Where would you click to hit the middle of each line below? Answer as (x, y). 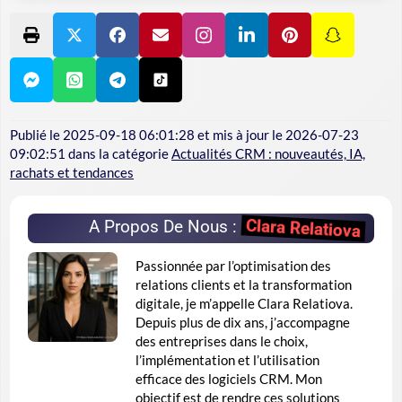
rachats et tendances (72, 173)
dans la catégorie (118, 154)
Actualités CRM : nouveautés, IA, (268, 154)
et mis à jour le (240, 135)
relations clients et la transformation (244, 285)
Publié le (36, 135)
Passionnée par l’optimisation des (233, 266)
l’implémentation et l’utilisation (227, 360)
